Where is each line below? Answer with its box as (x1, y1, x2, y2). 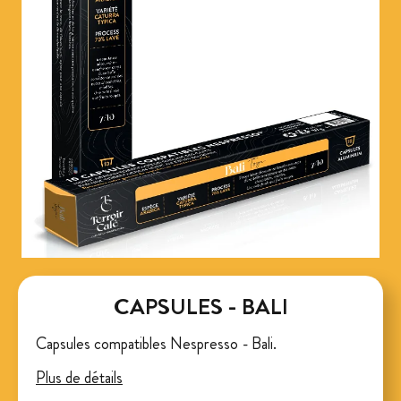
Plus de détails (36, 366, 123, 390)
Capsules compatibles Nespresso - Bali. (36, 332, 277, 356)
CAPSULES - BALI (113, 291, 288, 324)
